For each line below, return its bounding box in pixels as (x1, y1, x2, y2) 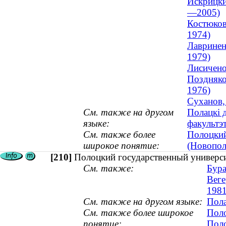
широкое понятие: (83, 140, 159, 151)
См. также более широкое (83, 207, 193, 218)
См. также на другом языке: (83, 196, 202, 207)
